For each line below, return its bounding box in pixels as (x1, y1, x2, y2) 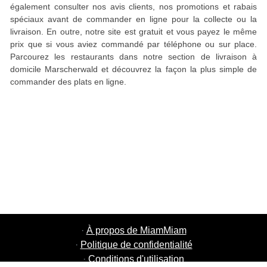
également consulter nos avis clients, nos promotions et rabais (10, 2, 257, 11)
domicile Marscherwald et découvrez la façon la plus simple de (10, 64, 257, 74)
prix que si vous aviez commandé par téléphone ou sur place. (10, 39, 257, 49)
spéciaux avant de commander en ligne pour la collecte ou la (10, 14, 257, 24)
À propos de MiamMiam (86, 225, 187, 235)
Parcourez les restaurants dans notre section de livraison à (10, 52, 257, 61)
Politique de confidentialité (80, 240, 193, 250)
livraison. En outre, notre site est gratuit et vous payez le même (10, 27, 257, 36)
